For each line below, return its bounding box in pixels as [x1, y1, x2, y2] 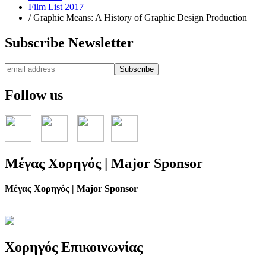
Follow [5, 87, 46, 103]
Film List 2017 [28, 1, 84, 12]
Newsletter [65, 34, 134, 50]
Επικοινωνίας [58, 239, 142, 255]
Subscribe [5, 34, 65, 50]
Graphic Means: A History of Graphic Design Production [33, 12, 247, 23]
